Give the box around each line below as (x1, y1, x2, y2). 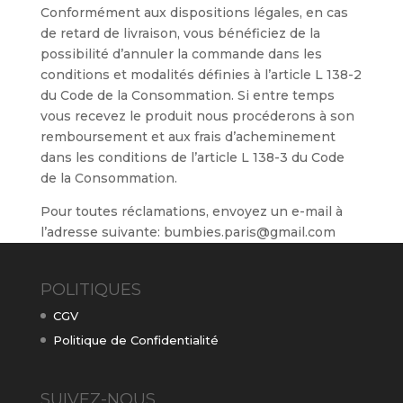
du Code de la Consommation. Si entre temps (40, 87, 335, 103)
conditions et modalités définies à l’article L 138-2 (40, 67, 362, 83)
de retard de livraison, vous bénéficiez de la (40, 25, 320, 41)
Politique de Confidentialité (52, 332, 219, 347)
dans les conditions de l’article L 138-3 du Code (40, 149, 345, 166)
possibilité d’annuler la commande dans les (40, 46, 322, 62)
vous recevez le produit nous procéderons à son (40, 108, 354, 124)
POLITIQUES (40, 280, 141, 300)
